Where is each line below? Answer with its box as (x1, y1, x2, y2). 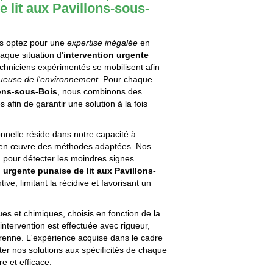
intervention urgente (63, 50, 149, 60)
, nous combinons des (57, 87, 143, 97)
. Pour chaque (98, 74, 153, 85)
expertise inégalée (67, 38, 138, 48)
